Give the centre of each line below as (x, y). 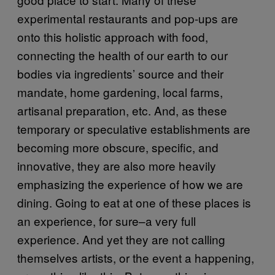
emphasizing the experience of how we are (130, 184)
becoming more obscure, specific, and (118, 147)
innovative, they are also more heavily (117, 165)
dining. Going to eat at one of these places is (134, 202)
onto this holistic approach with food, (113, 37)
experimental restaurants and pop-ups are (128, 18)
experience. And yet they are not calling (121, 239)
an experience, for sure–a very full (107, 221)
